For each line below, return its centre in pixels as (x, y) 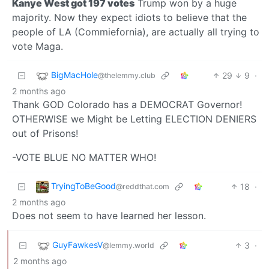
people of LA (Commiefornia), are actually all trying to (136, 32)
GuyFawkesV (77, 245)
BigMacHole (74, 75)
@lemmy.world (128, 246)
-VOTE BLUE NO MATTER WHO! (84, 157)
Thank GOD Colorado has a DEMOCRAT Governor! (127, 104)
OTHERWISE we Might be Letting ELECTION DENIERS (134, 119)
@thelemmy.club (127, 76)
